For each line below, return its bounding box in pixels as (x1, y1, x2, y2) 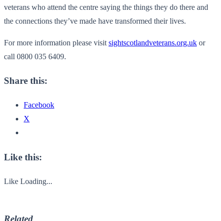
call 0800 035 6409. (4, 52, 66, 61)
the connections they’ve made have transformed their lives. (4, 16, 186, 25)
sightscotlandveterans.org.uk (109, 38, 197, 47)
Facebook (24, 101, 54, 110)
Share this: (4, 75, 47, 86)
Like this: (4, 151, 42, 162)
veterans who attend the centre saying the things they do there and (4, 2, 208, 11)
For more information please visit (4, 38, 109, 47)
